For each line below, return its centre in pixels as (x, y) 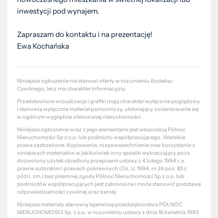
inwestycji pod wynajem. (58, 11)
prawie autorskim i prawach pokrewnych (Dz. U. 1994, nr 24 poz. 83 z (102, 168)
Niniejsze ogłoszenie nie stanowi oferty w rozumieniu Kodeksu (95, 81)
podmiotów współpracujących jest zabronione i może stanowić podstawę (109, 184)
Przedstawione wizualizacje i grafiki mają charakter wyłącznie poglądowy (109, 101)
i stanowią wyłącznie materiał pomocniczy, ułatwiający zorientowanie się (108, 109)
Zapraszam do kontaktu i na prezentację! (85, 34)
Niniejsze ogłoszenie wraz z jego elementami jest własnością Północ (101, 129)
